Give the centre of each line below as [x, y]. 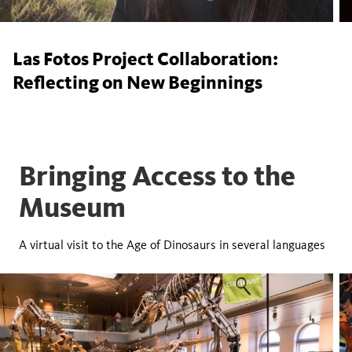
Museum [72, 207]
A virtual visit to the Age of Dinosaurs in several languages [172, 245]
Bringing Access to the [157, 176]
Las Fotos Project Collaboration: [145, 59]
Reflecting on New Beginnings [137, 83]
